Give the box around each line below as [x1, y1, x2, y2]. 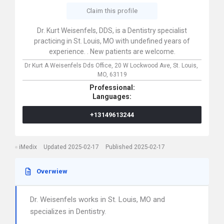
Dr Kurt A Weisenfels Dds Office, [24, 62, 114, 69]
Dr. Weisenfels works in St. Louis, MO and [30, 195, 165, 204]
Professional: [89, 83, 135, 91]
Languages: [92, 92, 131, 100]
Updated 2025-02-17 [43, 143, 99, 150]
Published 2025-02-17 [105, 143, 165, 150]
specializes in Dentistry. [30, 207, 106, 216]
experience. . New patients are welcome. [48, 47, 175, 55]
